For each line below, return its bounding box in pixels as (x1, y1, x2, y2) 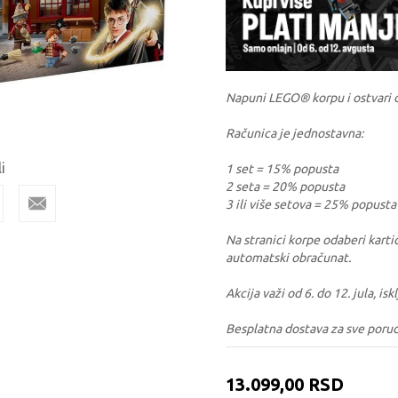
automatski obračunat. (226, 251, 351, 266)
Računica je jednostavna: (226, 126, 363, 141)
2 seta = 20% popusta (226, 179, 345, 195)
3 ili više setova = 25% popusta (226, 197, 396, 212)
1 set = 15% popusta (226, 162, 338, 177)
